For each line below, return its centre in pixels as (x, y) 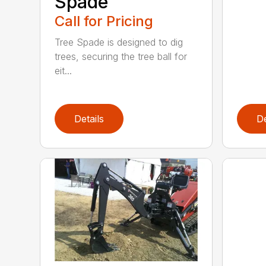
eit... (64, 70)
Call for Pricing (104, 21)
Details (89, 118)
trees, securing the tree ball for (121, 56)
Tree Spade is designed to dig (119, 42)
